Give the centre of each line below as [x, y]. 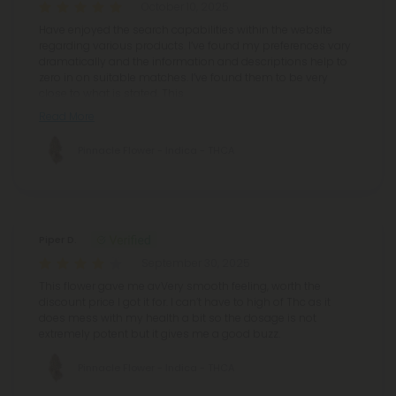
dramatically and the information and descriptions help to [193, 62]
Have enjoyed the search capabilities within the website [186, 30]
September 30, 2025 [196, 263]
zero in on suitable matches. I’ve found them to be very [183, 78]
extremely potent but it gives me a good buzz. [160, 334]
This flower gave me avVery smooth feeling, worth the [180, 286]
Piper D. [58, 240]
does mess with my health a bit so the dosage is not [178, 318]
